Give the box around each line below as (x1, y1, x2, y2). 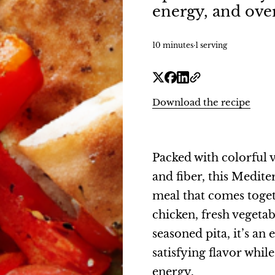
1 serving (195, 41, 227, 50)
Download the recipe (152, 96, 250, 108)
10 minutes (152, 41, 193, 50)
